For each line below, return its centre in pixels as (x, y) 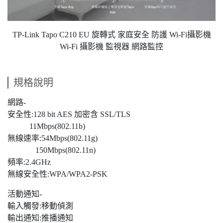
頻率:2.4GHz (29, 162)
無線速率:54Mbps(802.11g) (53, 138)
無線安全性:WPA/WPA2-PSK (57, 174)
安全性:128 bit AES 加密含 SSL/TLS (69, 114)
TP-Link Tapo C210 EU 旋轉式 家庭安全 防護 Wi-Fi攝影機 (111, 35)
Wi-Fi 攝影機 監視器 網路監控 (111, 47)
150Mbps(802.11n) (52, 150)
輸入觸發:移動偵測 (40, 206)
